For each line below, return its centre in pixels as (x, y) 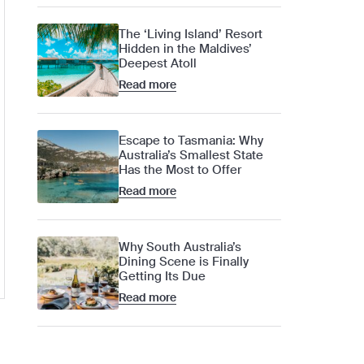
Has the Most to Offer (182, 169)
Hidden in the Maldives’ (185, 48)
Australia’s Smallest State (191, 155)
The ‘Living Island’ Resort (191, 34)
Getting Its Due (162, 276)
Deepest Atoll (158, 63)
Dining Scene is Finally (184, 261)
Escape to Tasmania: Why (191, 140)
